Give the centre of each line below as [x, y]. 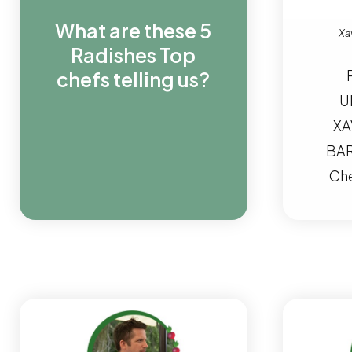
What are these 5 [134, 30]
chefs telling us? [134, 79]
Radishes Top [134, 55]
